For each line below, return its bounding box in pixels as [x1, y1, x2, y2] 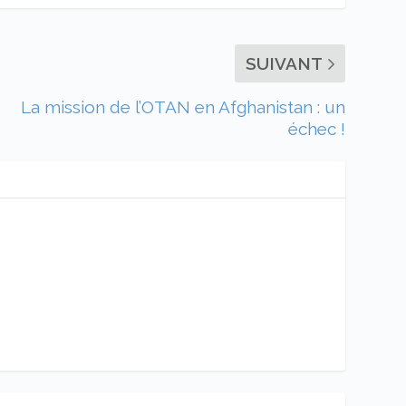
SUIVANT [245, 53, 323, 74]
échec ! [287, 119, 345, 140]
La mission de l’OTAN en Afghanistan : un [20, 97, 345, 118]
